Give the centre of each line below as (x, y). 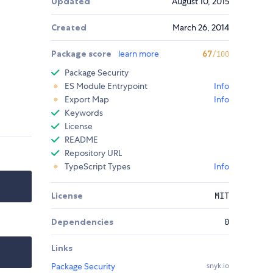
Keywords (84, 113)
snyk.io (218, 266)
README (81, 140)
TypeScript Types (97, 167)
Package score (82, 54)
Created (69, 28)
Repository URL (93, 153)
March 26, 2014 (201, 28)
